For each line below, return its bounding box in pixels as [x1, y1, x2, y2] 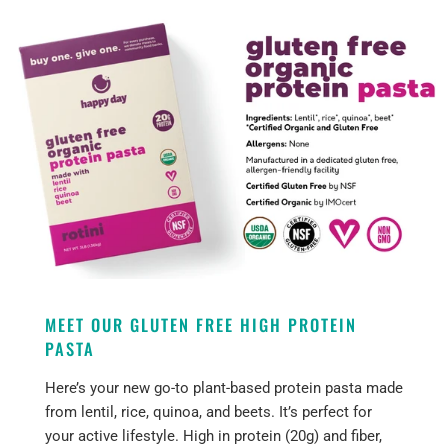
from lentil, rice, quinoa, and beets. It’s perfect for [44, 403, 372, 422]
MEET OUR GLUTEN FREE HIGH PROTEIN [44, 312, 357, 338]
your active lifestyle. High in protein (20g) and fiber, [44, 427, 382, 446]
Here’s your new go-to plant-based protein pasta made [44, 379, 403, 398]
